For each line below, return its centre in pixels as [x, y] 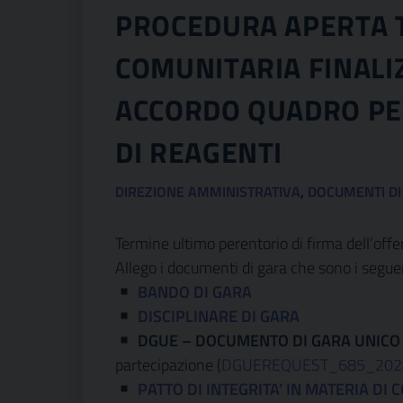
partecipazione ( [168, 365]
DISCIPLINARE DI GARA [218, 316]
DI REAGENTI [199, 152]
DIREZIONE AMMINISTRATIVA [208, 192]
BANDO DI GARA [194, 292]
